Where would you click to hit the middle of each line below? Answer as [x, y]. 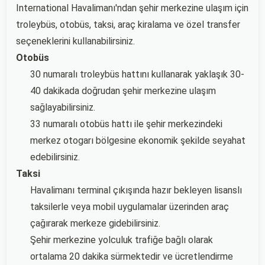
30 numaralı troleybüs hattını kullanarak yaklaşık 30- [137, 74]
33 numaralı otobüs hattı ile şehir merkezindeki [126, 124]
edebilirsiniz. [55, 157]
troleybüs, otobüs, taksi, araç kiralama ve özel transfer [128, 25]
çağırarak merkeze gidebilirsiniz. [95, 223]
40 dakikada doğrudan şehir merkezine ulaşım [123, 91]
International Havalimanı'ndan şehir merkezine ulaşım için [132, 8]
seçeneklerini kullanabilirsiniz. [75, 41]
